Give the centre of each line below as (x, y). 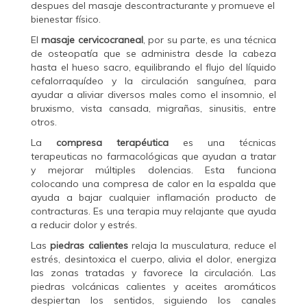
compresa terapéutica (112, 143)
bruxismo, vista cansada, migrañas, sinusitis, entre (153, 109)
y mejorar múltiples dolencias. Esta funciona (153, 170)
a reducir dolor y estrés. (84, 225)
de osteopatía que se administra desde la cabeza (153, 54)
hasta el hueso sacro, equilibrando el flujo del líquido (153, 67)
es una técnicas (222, 143)
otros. (44, 122)
